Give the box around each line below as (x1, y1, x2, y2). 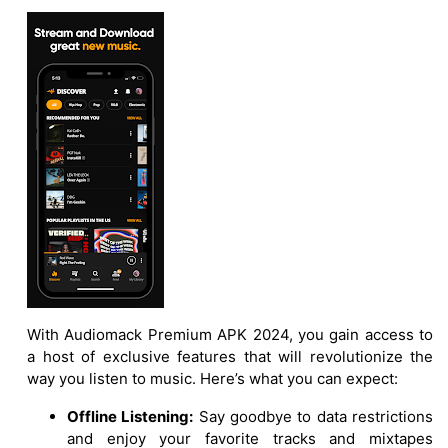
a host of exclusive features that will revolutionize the (27, 346, 433, 366)
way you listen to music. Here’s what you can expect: (27, 368, 398, 388)
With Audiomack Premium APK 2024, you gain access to (27, 324, 433, 344)
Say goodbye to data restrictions (193, 406, 434, 426)
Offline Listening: (67, 406, 194, 426)
